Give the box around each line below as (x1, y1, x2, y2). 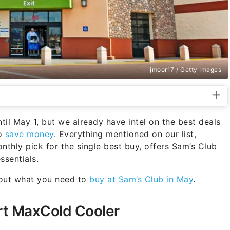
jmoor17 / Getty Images (150, 65, 221, 73)
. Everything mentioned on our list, (53, 128, 196, 139)
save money (5, 128, 54, 139)
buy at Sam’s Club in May (89, 174, 193, 184)
